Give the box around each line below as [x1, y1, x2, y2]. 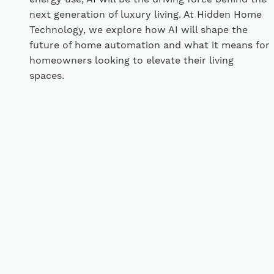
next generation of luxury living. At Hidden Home [29, 9, 262, 21]
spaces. [29, 70, 64, 82]
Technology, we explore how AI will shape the [29, 24, 248, 36]
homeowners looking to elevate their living [29, 54, 234, 67]
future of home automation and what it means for [29, 39, 270, 51]
